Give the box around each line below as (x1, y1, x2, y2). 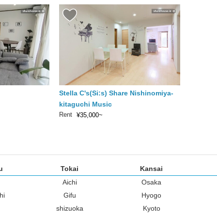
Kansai (140, 165, 163, 173)
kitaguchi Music (59, 100, 112, 108)
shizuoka (56, 204, 83, 213)
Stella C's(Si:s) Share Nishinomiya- (59, 89, 173, 97)
